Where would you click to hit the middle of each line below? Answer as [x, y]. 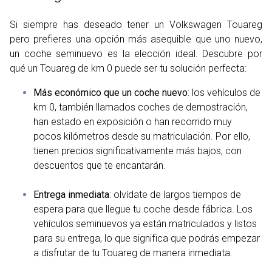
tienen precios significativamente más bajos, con [138, 151]
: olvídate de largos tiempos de [175, 194]
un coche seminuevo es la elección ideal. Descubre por [136, 53]
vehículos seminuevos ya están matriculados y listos [145, 223]
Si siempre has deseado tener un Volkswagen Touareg [136, 24]
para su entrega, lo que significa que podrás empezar [147, 238]
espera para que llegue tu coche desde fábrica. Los [143, 209]
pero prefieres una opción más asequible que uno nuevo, [136, 39]
